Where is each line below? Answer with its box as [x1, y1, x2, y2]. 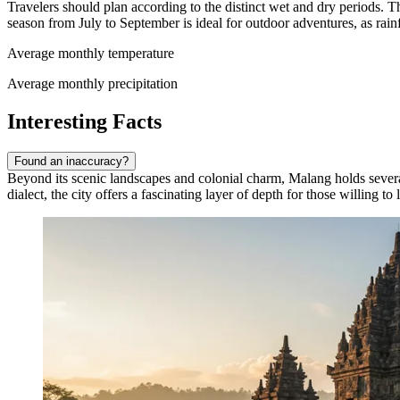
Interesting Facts [7, 109, 162, 133]
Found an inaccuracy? [14, 154, 129, 168]
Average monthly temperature [7, 46, 174, 62]
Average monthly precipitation [7, 76, 178, 92]
